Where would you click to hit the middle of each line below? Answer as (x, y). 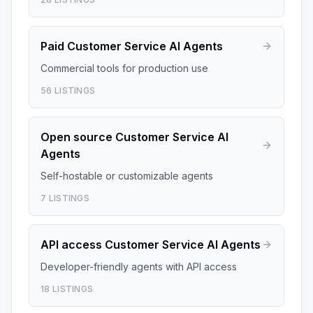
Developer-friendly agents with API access (139, 267)
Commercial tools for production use (124, 68)
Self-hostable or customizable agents (127, 176)
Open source (77, 137)
